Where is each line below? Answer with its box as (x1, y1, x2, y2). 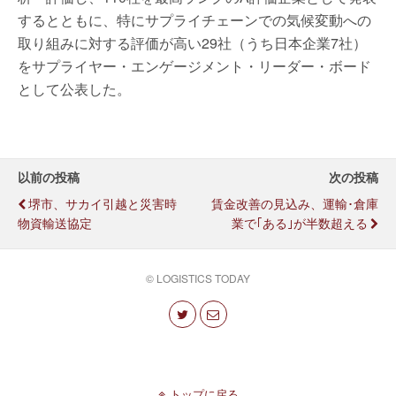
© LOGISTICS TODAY (146, 270, 250, 286)
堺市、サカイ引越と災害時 (28, 194, 177, 212)
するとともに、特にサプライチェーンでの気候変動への (18, 10, 371, 30)
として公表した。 (18, 79, 131, 99)
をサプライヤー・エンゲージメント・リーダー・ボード (18, 56, 371, 76)
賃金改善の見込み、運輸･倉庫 (211, 194, 378, 212)
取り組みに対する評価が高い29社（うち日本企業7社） (18, 33, 367, 53)
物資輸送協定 (18, 213, 92, 232)
